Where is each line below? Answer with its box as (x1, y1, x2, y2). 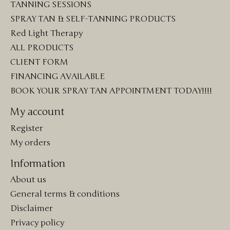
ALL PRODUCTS (10, 42, 73, 53)
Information (10, 157, 65, 170)
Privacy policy (10, 218, 64, 228)
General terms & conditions (10, 189, 120, 200)
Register (10, 123, 43, 133)
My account (10, 105, 65, 118)
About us (10, 175, 46, 185)
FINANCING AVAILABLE (10, 71, 105, 82)
